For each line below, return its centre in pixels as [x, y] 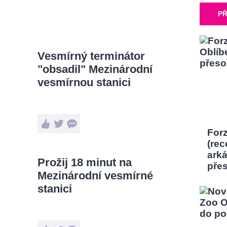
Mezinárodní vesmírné [95, 176]
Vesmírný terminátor [91, 56]
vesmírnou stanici [84, 82]
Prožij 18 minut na [85, 162]
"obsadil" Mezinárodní [95, 69]
